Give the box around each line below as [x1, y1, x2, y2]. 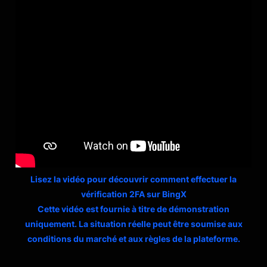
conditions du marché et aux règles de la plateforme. [27, 234, 240, 244]
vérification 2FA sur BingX [80, 189, 187, 199]
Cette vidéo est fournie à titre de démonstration [38, 204, 229, 214]
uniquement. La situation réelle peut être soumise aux [24, 219, 243, 229]
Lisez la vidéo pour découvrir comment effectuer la [30, 174, 237, 184]
